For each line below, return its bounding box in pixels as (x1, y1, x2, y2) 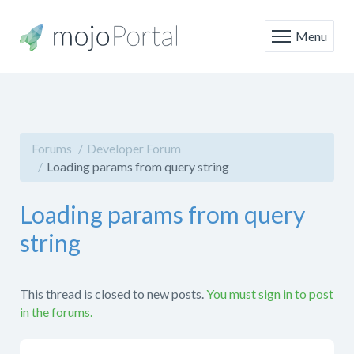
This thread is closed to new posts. (20, 286, 204, 301)
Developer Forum (87, 141, 181, 156)
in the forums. (20, 304, 92, 319)
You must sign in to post (206, 286, 333, 301)
